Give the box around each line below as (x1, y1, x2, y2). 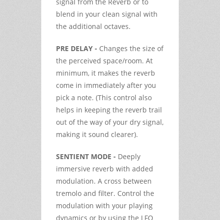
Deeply (116, 151, 140, 161)
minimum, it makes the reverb (56, 68, 155, 78)
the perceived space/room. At (56, 55, 153, 65)
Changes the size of (97, 43, 164, 53)
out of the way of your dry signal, (56, 117, 164, 127)
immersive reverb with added (56, 164, 153, 173)
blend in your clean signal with (56, 9, 158, 19)
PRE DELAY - (56, 43, 97, 53)
